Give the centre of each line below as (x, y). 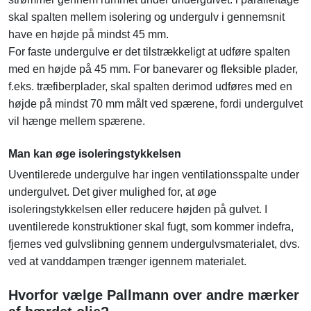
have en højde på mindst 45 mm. (89, 35)
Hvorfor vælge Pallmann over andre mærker (154, 295)
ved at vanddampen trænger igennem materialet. (127, 262)
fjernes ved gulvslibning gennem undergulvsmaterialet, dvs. (154, 244)
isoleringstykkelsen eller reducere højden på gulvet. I (138, 210)
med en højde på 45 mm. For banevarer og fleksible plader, (153, 69)
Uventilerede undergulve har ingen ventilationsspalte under (154, 175)
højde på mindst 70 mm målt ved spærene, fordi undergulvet (155, 104)
